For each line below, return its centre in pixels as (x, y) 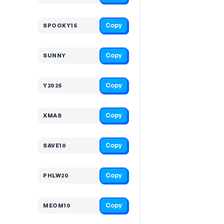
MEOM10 (57, 205)
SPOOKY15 (60, 25)
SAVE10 (54, 145)
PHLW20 (56, 175)
